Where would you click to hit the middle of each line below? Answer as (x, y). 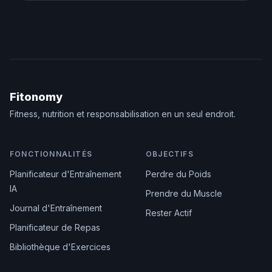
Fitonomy (36, 97)
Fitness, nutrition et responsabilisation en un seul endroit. (123, 114)
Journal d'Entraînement (56, 208)
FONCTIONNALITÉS (51, 154)
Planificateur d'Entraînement (66, 174)
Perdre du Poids (178, 174)
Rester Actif (169, 213)
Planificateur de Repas (55, 228)
